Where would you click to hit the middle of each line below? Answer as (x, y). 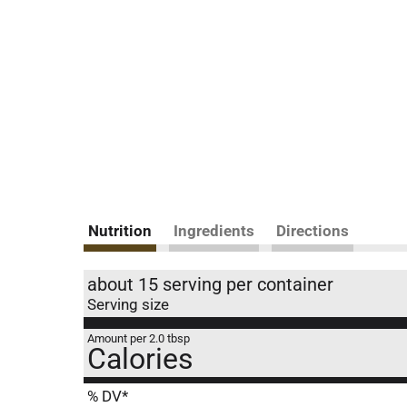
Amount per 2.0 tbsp (139, 338)
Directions (313, 231)
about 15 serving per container (210, 284)
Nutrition (120, 231)
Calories (140, 359)
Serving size (128, 304)
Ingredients (214, 231)
